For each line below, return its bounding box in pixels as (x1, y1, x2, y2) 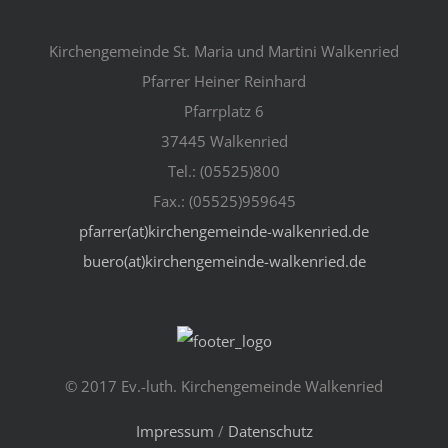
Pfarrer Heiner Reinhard (142, 70, 306, 91)
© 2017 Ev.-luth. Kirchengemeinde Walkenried (65, 375, 383, 396)
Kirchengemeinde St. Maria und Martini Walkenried (49, 40, 399, 61)
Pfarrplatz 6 (184, 100, 264, 121)
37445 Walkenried (160, 130, 288, 151)
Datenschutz (227, 420, 313, 441)
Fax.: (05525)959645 (152, 190, 296, 211)
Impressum (135, 420, 214, 441)
